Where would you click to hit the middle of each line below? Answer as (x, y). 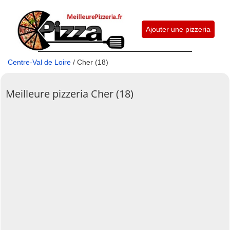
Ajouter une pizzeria (178, 29)
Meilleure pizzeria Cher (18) (70, 93)
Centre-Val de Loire (39, 62)
